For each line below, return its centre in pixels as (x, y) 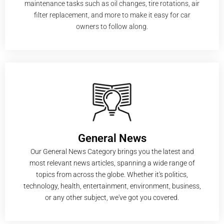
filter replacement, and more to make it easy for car (112, 15)
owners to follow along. (112, 26)
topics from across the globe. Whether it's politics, (112, 174)
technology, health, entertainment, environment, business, (112, 186)
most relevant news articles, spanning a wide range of (112, 163)
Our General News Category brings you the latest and (112, 151)
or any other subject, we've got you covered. (112, 197)
